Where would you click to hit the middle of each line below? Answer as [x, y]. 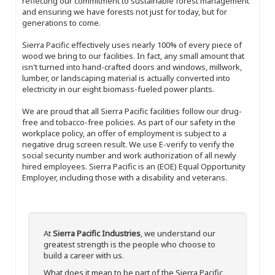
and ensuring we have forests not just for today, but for [125, 11]
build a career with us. [84, 255]
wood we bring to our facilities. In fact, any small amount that [133, 56]
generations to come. [61, 22]
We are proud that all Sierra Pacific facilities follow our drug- [132, 111]
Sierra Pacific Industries [97, 233]
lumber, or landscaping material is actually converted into [126, 78]
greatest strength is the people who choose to [130, 244]
